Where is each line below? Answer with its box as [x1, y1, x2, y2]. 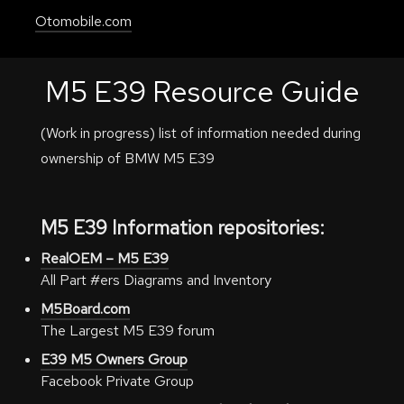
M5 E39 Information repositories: [40, 216, 325, 240]
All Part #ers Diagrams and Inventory [40, 271, 271, 289]
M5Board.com [40, 299, 130, 318]
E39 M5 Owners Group [40, 350, 188, 369]
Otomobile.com [35, 12, 133, 31]
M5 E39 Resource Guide [44, 72, 360, 111]
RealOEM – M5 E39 [40, 249, 169, 268]
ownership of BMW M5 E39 [40, 149, 215, 168]
